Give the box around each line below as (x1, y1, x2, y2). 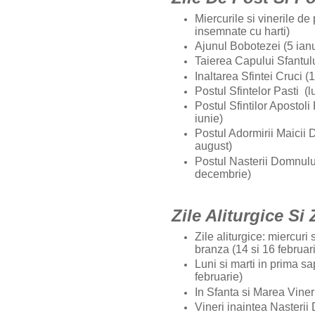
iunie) (195, 112, 226, 125)
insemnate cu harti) (195, 25, 292, 37)
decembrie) (195, 167, 254, 180)
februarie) (195, 271, 245, 283)
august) (195, 140, 235, 153)
